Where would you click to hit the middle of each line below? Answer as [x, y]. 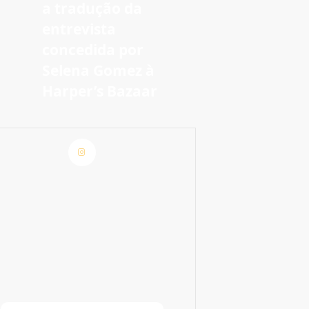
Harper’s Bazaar [100, 91]
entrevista [79, 29]
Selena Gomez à [98, 70]
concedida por [93, 50]
